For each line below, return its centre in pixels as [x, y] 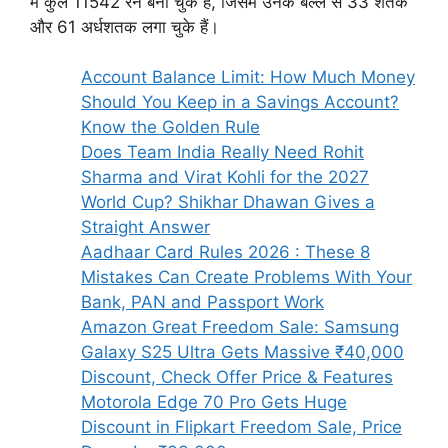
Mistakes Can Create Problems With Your [246, 277]
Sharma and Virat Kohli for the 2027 [225, 177]
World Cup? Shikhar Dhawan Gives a [228, 202]
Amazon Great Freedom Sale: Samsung [240, 327]
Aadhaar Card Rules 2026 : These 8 [225, 252]
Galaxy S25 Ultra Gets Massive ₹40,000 [242, 352]
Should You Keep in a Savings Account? [240, 102]
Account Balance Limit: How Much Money [248, 77]
